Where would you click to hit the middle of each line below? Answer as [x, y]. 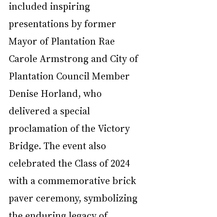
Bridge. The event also [59, 145]
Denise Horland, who [56, 93]
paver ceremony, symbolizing [74, 197]
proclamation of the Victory [70, 128]
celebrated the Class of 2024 [71, 163]
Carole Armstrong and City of [75, 58]
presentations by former [64, 23]
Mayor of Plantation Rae [63, 40]
